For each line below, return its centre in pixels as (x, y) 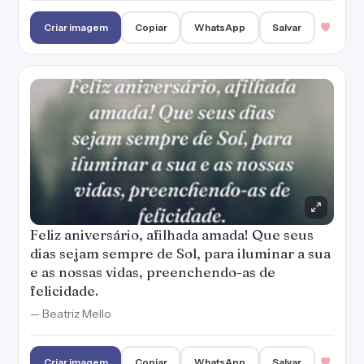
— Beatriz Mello (71, 314)
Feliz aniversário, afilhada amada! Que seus (172, 234)
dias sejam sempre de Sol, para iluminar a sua (180, 253)
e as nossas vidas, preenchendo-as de (153, 272)
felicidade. (64, 290)
